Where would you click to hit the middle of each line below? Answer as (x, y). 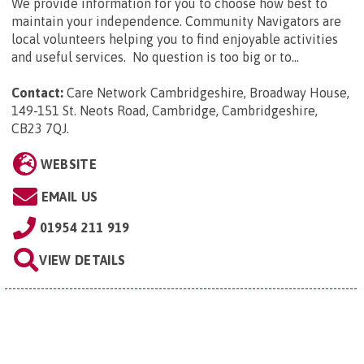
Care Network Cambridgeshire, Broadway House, (208, 93)
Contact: (37, 93)
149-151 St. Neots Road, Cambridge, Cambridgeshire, (165, 111)
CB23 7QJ (39, 129)
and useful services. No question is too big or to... (155, 57)
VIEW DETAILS (82, 260)
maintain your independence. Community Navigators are (176, 22)
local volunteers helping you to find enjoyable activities (175, 39)
